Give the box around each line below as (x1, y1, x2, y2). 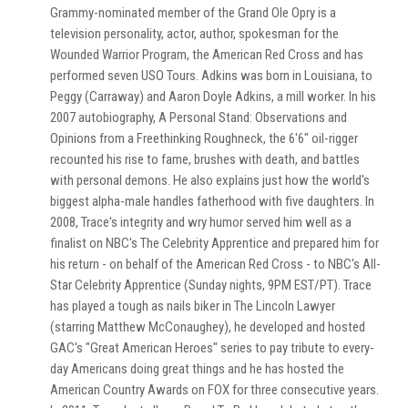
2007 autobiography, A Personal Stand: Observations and (50, 108, 347, 126)
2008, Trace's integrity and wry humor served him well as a (50, 213, 352, 230)
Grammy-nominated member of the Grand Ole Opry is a (50, 4, 336, 21)
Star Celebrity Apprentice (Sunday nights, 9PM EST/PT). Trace (50, 276, 372, 293)
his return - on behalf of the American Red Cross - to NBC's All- (50, 255, 381, 272)
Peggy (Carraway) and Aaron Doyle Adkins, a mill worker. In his (50, 87, 376, 105)
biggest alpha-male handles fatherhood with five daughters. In (50, 192, 374, 209)
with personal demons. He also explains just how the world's (50, 171, 370, 189)
